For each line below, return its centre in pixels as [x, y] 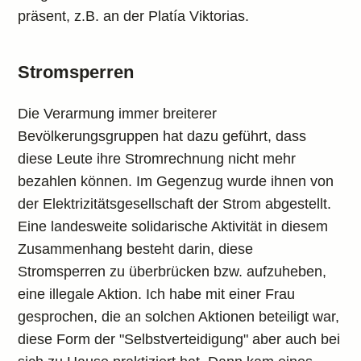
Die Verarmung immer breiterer [118, 114]
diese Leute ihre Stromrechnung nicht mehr [157, 159]
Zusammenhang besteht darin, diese [136, 249]
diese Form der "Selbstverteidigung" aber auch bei [179, 339]
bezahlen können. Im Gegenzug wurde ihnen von [176, 181]
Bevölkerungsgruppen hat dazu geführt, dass [162, 136]
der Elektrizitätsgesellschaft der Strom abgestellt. [175, 204]
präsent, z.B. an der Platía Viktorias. [134, 16]
